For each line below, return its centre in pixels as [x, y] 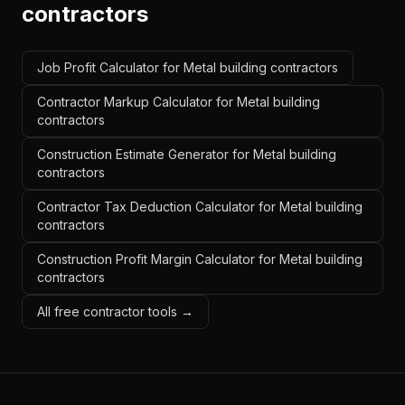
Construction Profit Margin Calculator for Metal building [200, 259]
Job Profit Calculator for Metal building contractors [188, 67]
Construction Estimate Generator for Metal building [187, 154]
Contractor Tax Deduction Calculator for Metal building [200, 207]
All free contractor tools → [115, 311]
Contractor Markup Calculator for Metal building [179, 102]
